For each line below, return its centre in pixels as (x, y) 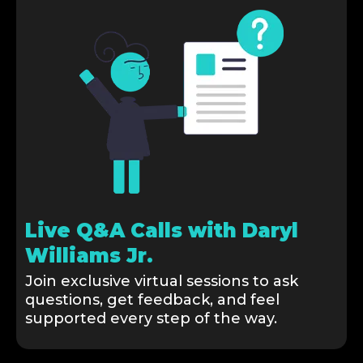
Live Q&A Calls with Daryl (162, 231)
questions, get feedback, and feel (152, 300)
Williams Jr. (89, 256)
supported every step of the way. (151, 319)
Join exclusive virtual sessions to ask (162, 282)
